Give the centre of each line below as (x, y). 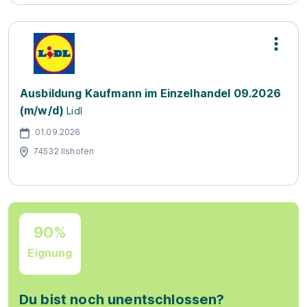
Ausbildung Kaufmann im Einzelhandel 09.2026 (150, 93)
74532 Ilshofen (64, 151)
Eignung (50, 253)
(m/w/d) (42, 110)
